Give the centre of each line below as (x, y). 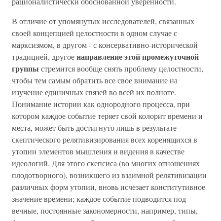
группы (25, 68)
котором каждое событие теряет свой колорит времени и (107, 116)
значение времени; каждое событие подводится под (99, 199)
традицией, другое (44, 56)
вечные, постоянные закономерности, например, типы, (105, 210)
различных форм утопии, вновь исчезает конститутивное (109, 187)
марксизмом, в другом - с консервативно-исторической (105, 45)
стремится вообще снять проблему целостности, (121, 68)
